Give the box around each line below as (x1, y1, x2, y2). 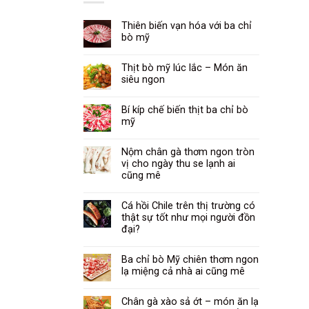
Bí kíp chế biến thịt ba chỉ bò (121, 104, 248, 117)
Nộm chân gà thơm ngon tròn (121, 146, 255, 159)
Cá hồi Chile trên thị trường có (121, 200, 255, 212)
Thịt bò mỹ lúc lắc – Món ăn (121, 62, 248, 74)
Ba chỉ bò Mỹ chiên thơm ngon (121, 254, 259, 266)
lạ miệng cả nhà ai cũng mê (121, 266, 245, 278)
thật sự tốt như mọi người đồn (121, 212, 255, 224)
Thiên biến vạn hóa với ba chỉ (121, 20, 252, 32)
